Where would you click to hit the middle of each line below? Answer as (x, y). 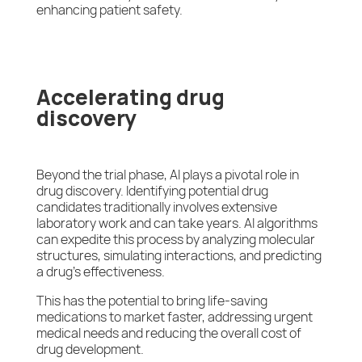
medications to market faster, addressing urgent (174, 317)
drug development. (90, 349)
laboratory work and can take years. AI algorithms (177, 223)
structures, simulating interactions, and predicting (179, 256)
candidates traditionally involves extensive (156, 207)
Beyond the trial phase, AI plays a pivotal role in (167, 175)
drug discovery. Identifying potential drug (152, 191)
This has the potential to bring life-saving (152, 301)
